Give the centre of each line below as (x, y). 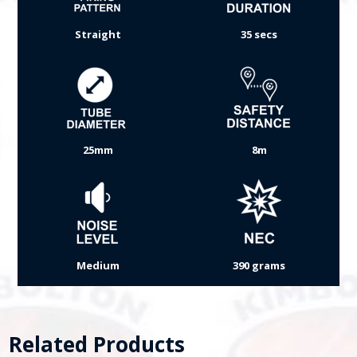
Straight (98, 35)
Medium (98, 266)
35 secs (259, 35)
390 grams (259, 266)
